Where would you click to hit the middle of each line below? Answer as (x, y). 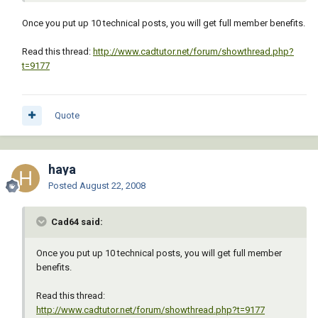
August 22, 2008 (113, 186)
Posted (64, 186)
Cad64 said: (76, 222)
